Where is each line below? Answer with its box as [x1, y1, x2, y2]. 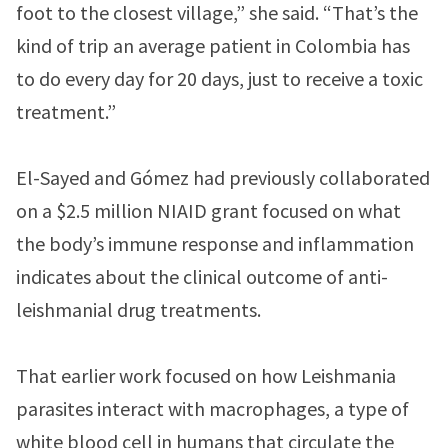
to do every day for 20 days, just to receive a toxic [16, 66, 423, 91]
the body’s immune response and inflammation [16, 231, 414, 256]
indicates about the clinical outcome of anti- [16, 264, 388, 289]
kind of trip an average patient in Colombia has [16, 33, 410, 58]
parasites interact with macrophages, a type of [16, 396, 409, 421]
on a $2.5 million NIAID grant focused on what [16, 198, 401, 223]
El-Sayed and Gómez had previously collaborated [16, 165, 430, 190]
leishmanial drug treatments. [16, 297, 261, 322]
